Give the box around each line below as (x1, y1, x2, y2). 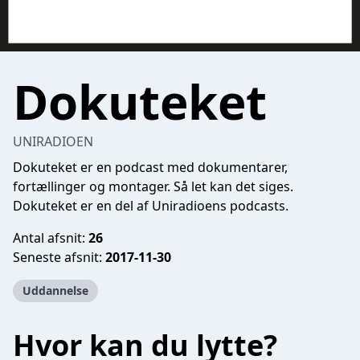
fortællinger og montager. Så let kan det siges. (13, 178, 293, 195)
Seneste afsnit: (13, 248, 105, 266)
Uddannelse (22, 283, 88, 298)
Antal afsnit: (13, 229, 88, 247)
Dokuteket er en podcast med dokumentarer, (13, 158, 288, 176)
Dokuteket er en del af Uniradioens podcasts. (13, 197, 288, 215)
